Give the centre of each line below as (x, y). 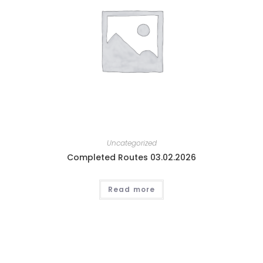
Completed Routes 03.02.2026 (131, 157)
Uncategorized (131, 143)
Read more (131, 189)
